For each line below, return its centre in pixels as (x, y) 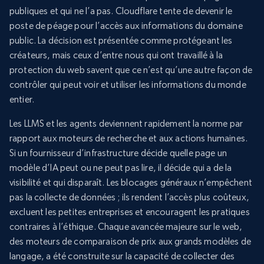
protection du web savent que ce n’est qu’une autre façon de (131, 70)
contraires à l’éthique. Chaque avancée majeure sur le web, (126, 227)
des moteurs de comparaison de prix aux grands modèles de (130, 242)
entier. (22, 100)
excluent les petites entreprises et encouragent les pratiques (130, 212)
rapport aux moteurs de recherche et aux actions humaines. (129, 138)
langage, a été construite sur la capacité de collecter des (122, 256)
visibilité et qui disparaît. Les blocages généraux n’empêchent (131, 183)
